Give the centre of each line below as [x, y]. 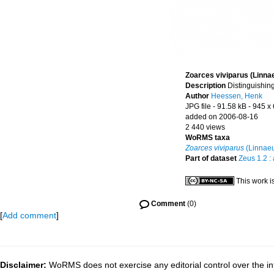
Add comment [29, 215]
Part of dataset [212, 158]
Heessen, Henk [237, 96]
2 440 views [205, 127]
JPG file [198, 106]
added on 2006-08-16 [222, 117]
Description [206, 86]
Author [198, 96]
